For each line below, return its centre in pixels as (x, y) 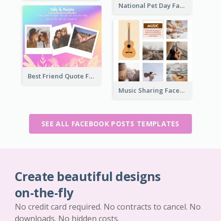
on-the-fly (44, 192)
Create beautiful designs (88, 176)
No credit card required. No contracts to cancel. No (108, 206)
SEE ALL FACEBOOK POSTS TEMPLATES (110, 123)
